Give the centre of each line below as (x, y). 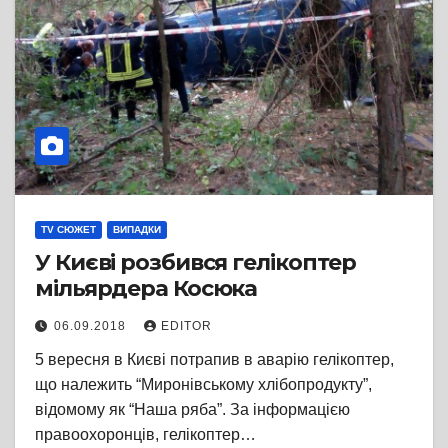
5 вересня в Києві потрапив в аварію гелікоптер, (214, 359)
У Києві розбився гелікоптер (196, 262)
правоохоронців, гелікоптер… (145, 434)
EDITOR (186, 325)
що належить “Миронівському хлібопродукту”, (203, 384)
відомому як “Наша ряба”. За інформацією (192, 409)
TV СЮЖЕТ (68, 229)
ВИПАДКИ (137, 229)
